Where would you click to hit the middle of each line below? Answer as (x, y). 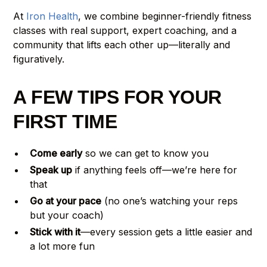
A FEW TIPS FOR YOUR (117, 97)
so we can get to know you (146, 153)
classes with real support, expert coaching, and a (125, 30)
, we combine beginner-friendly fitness (165, 16)
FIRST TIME (65, 121)
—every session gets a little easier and (167, 232)
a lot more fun (63, 246)
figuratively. (39, 59)
